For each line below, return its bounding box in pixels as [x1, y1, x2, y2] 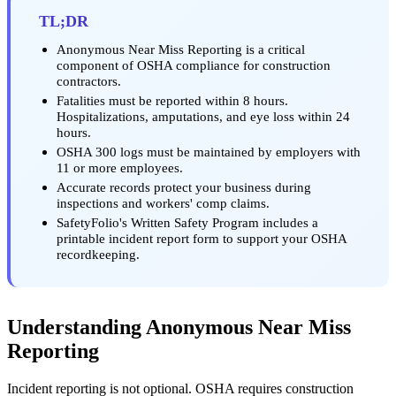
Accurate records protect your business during [57, 179, 311, 194]
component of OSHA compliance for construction [57, 57, 331, 72]
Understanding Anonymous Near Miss [7, 315, 351, 339]
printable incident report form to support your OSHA [57, 230, 346, 246]
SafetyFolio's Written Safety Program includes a [57, 214, 318, 230]
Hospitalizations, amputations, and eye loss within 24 [57, 108, 350, 124]
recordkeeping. [57, 246, 140, 262]
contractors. [57, 72, 121, 88]
